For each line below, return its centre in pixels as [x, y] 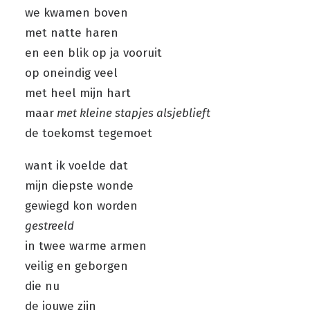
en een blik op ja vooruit [93, 53]
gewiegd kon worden [81, 206]
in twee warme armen [86, 246]
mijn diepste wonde [79, 186]
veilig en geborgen [76, 266]
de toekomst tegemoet [89, 133]
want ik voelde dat [76, 166]
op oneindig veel [71, 73]
